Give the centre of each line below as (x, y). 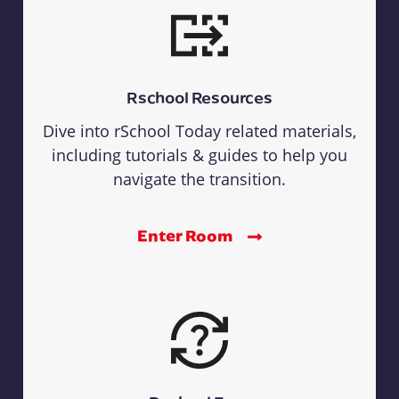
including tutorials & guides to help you (199, 155)
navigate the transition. (199, 179)
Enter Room (186, 235)
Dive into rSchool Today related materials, (199, 130)
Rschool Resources (199, 97)
